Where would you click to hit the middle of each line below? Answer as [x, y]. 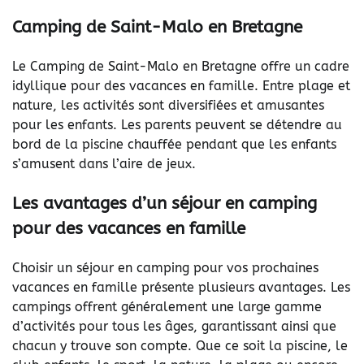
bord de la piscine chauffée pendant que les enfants [174, 145]
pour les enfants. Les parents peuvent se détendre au [177, 125]
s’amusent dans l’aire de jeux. [104, 164]
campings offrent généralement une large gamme [167, 306]
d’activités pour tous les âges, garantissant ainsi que [174, 326]
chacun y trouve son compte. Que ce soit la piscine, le [180, 345]
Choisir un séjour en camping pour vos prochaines [165, 267]
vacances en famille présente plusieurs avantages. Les [181, 287]
